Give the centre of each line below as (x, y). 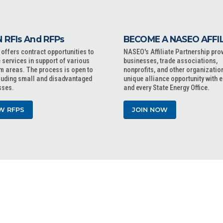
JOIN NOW (150, 110)
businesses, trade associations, (170, 61)
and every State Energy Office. (167, 88)
